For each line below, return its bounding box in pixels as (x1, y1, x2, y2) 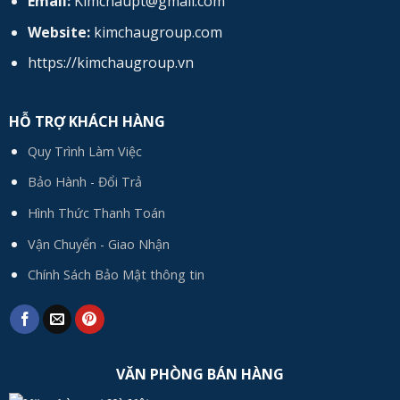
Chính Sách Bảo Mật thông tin (27, 266, 204, 284)
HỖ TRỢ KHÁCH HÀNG (8, 111, 165, 131)
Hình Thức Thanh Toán (27, 204, 165, 222)
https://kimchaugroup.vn (27, 53, 194, 73)
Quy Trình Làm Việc (27, 142, 142, 160)
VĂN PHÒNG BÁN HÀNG (116, 363, 284, 384)
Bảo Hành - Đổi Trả (27, 173, 142, 191)
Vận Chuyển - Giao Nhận (27, 235, 170, 253)
